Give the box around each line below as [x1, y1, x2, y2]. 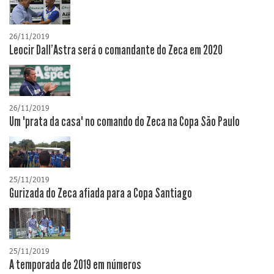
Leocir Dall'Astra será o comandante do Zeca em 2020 [9, 42, 223, 59]
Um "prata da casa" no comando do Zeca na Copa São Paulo [9, 114, 240, 130]
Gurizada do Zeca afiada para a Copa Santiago [9, 185, 192, 202]
